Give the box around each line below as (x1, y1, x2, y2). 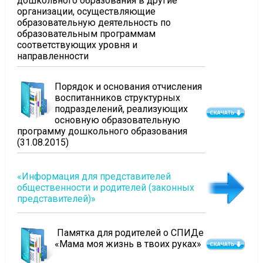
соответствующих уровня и (16, 39, 137, 50)
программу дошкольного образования (16, 126, 187, 137)
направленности (16, 50, 89, 62)
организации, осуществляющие (16, 6, 156, 17)
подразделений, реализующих (54, 103, 188, 114)
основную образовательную (54, 114, 180, 126)
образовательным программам (16, 28, 156, 39)
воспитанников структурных (54, 92, 180, 103)
